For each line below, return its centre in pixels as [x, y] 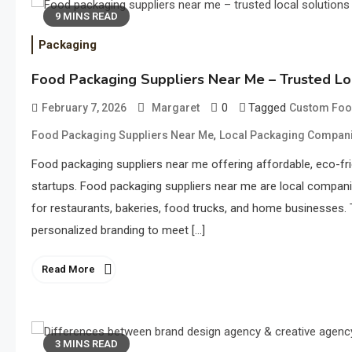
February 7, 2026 [84, 107]
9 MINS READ [86, 16]
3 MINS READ [86, 343]
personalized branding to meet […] [118, 230]
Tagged [269, 107]
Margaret [176, 107]
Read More [68, 269]
